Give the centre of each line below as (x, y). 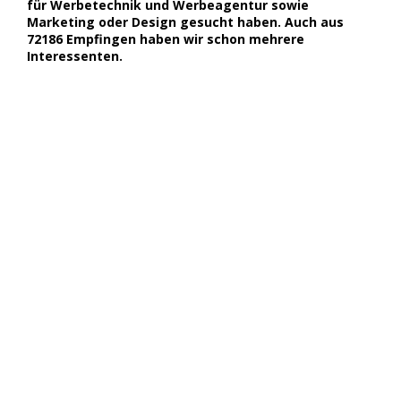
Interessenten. (75, 55)
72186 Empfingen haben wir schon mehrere (166, 38)
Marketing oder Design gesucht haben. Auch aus (185, 21)
